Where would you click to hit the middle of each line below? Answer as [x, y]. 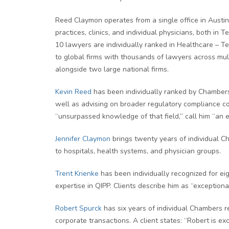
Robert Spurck [78, 208]
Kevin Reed [73, 92]
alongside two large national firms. [112, 69]
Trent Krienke [77, 174]
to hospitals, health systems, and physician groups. [138, 151]
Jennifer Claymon [83, 139]
